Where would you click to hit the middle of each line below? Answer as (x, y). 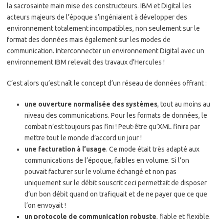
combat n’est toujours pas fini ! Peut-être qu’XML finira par (112, 127)
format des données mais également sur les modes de (89, 40)
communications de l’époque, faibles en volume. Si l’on (107, 161)
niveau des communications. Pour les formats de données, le (116, 116)
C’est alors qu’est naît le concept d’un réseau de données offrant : (107, 83)
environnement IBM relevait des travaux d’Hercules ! (86, 62)
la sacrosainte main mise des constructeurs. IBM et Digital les (99, 6)
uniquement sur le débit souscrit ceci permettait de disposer (116, 183)
